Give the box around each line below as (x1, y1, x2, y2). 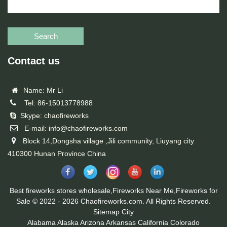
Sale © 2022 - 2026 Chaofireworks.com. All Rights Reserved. (16, 197, 211, 205)
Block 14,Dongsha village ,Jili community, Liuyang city (19, 137, 194, 145)
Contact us (8, 55, 60, 66)
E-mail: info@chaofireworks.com (20, 124, 128, 132)
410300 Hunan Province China (8, 149, 106, 158)
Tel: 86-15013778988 (20, 99, 93, 107)
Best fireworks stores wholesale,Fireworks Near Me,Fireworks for (9, 186, 218, 195)
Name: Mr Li (19, 86, 63, 94)
